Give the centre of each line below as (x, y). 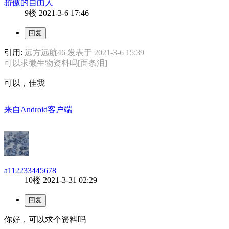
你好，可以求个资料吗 (45, 219)
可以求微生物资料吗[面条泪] (56, 63)
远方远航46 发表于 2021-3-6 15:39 (84, 52)
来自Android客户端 (38, 109)
